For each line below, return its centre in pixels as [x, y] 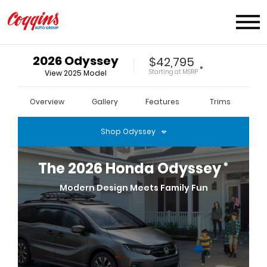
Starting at [166, 72]
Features [162, 102]
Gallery [105, 102]
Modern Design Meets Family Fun [133, 187]
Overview [47, 102]
